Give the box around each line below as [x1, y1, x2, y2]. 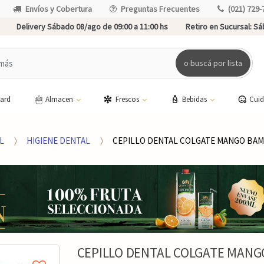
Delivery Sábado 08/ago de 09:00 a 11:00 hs [16, 21, 168, 32]
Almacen [45, 94, 75, 104]
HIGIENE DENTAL [27, 134, 91, 146]
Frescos [115, 94, 141, 104]
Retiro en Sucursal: [186, 21, 252, 32]
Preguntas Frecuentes [121, 4, 200, 14]
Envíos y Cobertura [25, 4, 92, 14]
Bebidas [181, 94, 209, 104]
